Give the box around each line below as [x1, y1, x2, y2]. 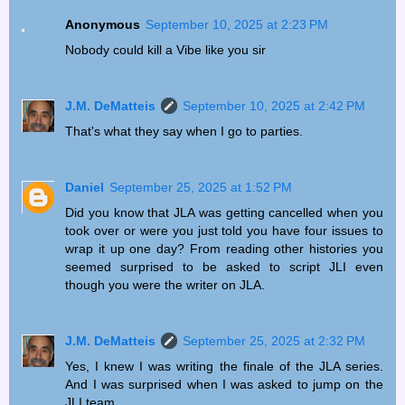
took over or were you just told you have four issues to [65, 222, 383, 238]
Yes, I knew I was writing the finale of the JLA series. [65, 358, 383, 373]
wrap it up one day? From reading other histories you [65, 240, 383, 256]
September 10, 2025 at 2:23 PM [146, 16, 329, 32]
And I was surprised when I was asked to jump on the [65, 376, 383, 391]
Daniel [65, 179, 105, 194]
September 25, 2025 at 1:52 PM [109, 179, 293, 194]
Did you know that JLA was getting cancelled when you [65, 204, 383, 220]
